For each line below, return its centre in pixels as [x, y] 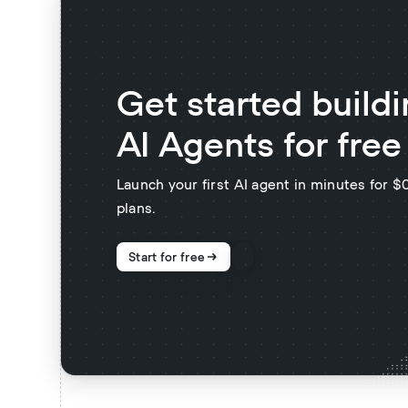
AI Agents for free [259, 146]
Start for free [167, 257]
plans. [136, 209]
